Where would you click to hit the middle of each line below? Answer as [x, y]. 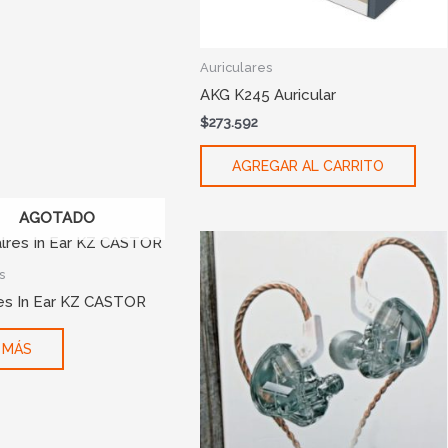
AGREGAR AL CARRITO [308, 165]
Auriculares [236, 68]
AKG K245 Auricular [268, 94]
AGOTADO [56, 217]
